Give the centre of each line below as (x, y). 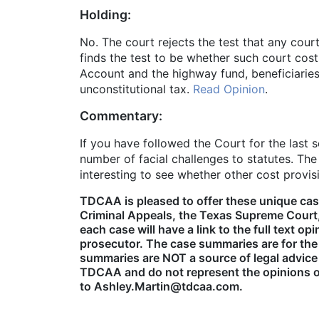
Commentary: (121, 116)
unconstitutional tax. (136, 89)
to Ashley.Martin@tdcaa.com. (161, 287)
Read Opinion (229, 89)
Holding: (105, 15)
